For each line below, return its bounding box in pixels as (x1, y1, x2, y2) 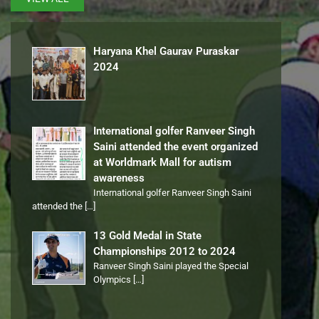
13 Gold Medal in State (93, 229, 202, 243)
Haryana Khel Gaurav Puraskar (93, 45, 239, 58)
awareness (93, 172, 145, 185)
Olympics (93, 274, 134, 286)
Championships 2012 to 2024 (93, 245, 236, 258)
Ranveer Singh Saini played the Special (93, 261, 249, 272)
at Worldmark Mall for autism (93, 156, 232, 169)
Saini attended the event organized (93, 140, 258, 154)
